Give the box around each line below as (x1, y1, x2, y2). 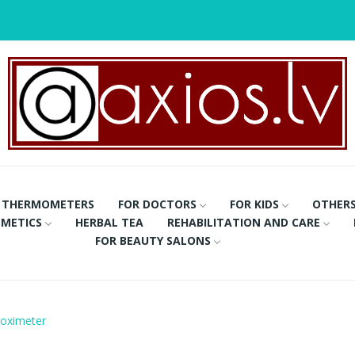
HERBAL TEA (74, 214, 143, 230)
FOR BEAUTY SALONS (95, 232, 212, 248)
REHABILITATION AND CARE (166, 214, 320, 230)
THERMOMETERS (2, 196, 95, 212)
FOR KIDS (230, 196, 280, 212)
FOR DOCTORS (118, 196, 197, 212)
